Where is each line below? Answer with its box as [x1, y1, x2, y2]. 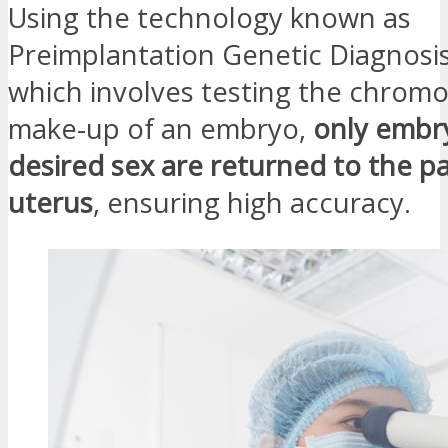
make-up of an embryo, [8, 110, 313, 148]
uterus [8, 184, 93, 222]
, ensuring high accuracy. [93, 184, 411, 222]
